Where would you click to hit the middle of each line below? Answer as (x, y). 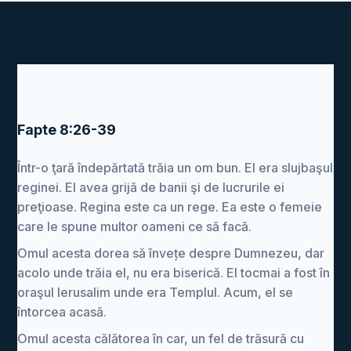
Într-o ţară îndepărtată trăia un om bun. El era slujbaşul (175, 168)
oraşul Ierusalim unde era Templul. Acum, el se (156, 292)
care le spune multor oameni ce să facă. (135, 226)
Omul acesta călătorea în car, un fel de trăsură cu (161, 338)
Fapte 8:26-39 (67, 130)
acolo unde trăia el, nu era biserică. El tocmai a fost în (174, 273)
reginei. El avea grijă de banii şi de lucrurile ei (151, 187)
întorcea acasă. (62, 312)
